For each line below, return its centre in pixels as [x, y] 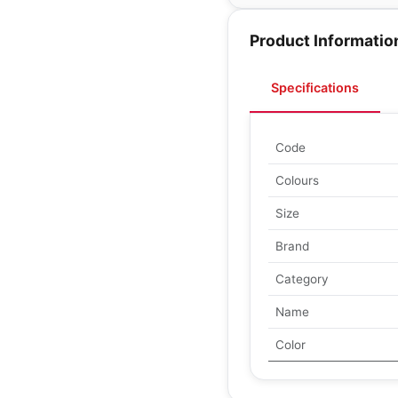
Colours [297, 180]
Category [302, 279]
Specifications [315, 88]
